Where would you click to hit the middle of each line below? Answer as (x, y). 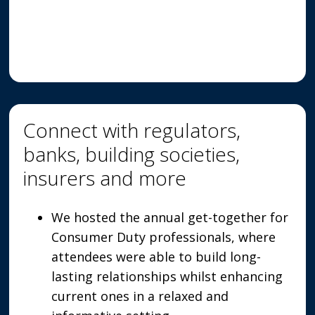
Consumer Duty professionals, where (164, 237)
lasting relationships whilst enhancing (167, 276)
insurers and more (105, 178)
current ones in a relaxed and (140, 296)
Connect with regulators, (132, 130)
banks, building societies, (132, 154)
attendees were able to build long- (156, 257)
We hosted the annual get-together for (170, 217)
